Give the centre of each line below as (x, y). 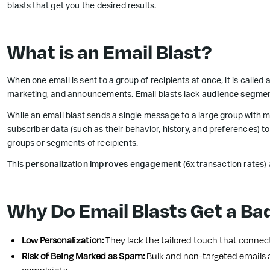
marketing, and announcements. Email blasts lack (105, 95)
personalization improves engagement (103, 165)
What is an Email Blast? (110, 52)
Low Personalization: (63, 240)
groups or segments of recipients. (73, 144)
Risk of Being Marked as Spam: (83, 256)
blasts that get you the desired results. (82, 7)
